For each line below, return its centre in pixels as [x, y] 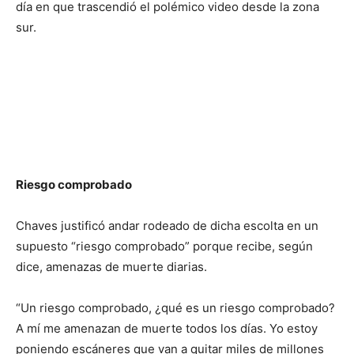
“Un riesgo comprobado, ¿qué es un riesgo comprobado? [175, 308]
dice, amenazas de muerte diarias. [111, 267]
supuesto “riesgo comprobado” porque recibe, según [164, 246]
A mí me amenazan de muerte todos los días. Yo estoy [167, 328]
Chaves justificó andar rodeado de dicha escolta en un [167, 226]
